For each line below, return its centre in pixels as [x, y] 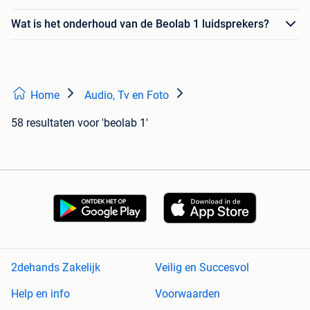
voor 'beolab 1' [113, 122]
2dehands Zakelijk [56, 268]
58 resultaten [43, 122]
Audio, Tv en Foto [127, 95]
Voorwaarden [188, 294]
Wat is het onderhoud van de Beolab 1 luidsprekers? [140, 24]
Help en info [40, 294]
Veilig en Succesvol [202, 268]
